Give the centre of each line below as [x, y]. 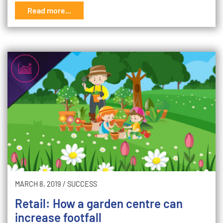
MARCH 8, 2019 [38, 184]
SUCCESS [82, 184]
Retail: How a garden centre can [99, 203]
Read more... [49, 10]
